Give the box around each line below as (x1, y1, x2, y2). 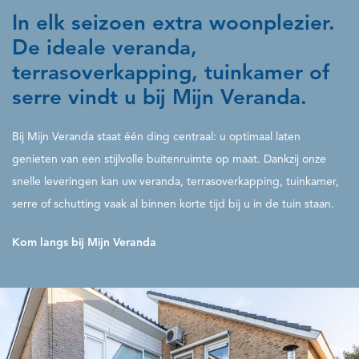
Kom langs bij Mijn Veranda (12, 236, 156, 249)
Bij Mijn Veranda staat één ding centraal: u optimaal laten (12, 130, 301, 143)
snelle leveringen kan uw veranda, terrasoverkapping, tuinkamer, (12, 175, 339, 188)
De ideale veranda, (12, 34, 197, 60)
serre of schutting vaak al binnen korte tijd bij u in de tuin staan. (12, 197, 334, 211)
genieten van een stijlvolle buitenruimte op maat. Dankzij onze (12, 152, 326, 166)
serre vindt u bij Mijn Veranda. (12, 84, 307, 110)
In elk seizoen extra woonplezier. (12, 10, 335, 35)
